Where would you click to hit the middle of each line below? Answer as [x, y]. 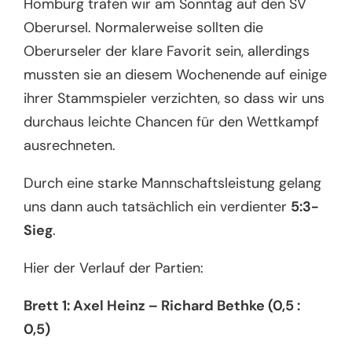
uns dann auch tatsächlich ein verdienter [158, 206]
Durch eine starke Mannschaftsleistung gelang [173, 183]
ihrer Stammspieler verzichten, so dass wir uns [174, 98]
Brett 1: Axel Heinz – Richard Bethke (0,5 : [162, 305]
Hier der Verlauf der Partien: [116, 268]
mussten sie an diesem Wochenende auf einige [176, 74]
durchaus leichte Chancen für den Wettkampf [172, 121]
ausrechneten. [74, 145]
